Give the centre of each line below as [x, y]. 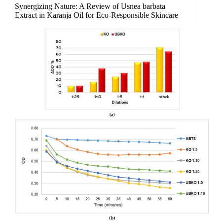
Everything [64, 15]
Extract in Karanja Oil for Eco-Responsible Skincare [96, 15]
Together [62, 25]
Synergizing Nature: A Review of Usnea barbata [90, 6]
